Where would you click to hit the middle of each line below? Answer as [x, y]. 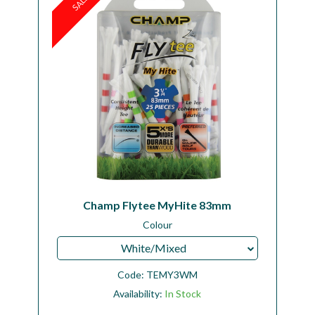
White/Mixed [153, 247]
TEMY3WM [172, 274]
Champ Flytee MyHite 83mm [157, 205]
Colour [157, 225]
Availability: [139, 293]
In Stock [183, 293]
